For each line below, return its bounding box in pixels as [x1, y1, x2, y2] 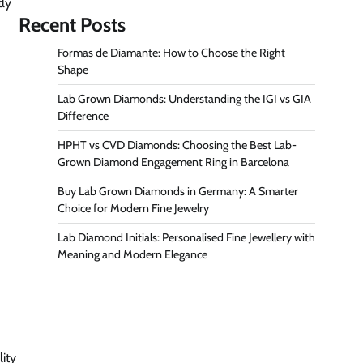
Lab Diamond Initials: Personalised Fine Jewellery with [58, 229, 315, 245]
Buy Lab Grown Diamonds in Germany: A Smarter [58, 183, 298, 199]
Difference [58, 108, 109, 123]
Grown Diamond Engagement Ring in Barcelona [58, 154, 289, 169]
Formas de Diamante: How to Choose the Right [58, 45, 285, 60]
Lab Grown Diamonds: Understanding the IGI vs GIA [58, 91, 311, 106]
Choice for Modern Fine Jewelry [58, 200, 209, 216]
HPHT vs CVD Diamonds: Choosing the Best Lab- [58, 137, 297, 152]
